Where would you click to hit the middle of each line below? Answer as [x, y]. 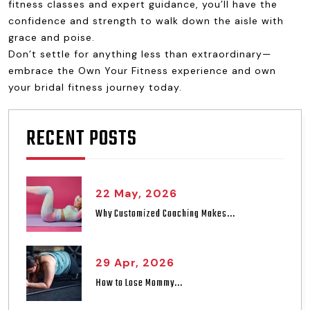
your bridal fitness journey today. [95, 87]
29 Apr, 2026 [135, 262]
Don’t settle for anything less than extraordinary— [140, 54]
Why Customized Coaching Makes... [165, 214]
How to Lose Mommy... [139, 283]
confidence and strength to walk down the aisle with [146, 21]
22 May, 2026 [136, 193]
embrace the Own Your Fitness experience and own [142, 71]
